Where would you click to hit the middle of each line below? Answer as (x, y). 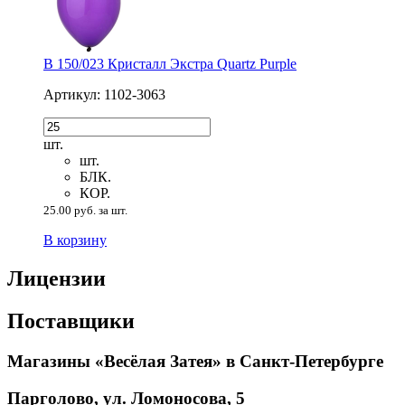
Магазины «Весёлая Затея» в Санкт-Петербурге (195, 362)
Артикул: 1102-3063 (104, 95)
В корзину (75, 240)
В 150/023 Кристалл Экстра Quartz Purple (170, 64)
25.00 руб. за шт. (85, 211)
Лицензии (57, 279)
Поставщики (71, 321)
